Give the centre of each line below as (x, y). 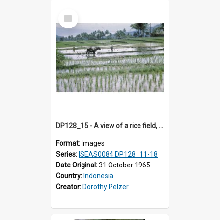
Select (71, 13)
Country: (70, 176)
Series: (67, 154)
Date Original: (77, 165)
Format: (69, 143)
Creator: (69, 186)
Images (93, 143)
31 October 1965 (124, 165)
